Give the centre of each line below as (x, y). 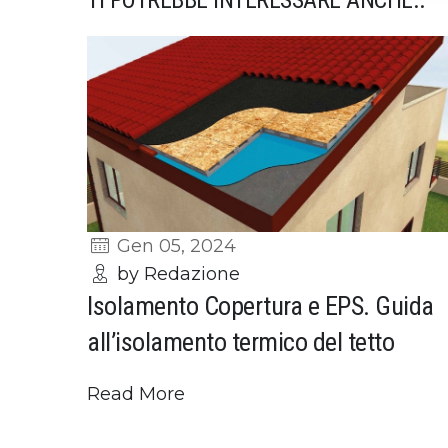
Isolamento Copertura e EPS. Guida (260, 306)
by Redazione (176, 274)
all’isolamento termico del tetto (240, 342)
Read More (136, 394)
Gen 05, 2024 (174, 246)
